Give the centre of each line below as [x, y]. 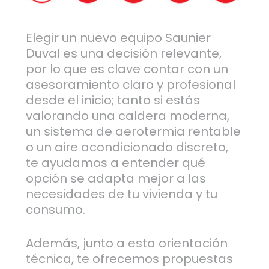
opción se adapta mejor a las [116, 179]
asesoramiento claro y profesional [130, 85]
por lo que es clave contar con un [127, 69]
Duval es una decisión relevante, [123, 54]
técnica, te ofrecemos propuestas [129, 259]
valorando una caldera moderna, [127, 116]
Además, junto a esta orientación [126, 243]
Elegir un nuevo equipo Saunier [118, 38]
